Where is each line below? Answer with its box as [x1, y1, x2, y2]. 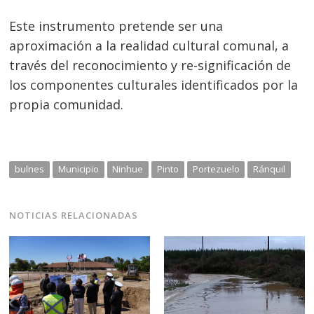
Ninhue [112, 163, 144, 176]
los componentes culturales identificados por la [9, 76, 299, 94]
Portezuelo [192, 163, 240, 176]
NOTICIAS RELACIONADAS [9, 209, 139, 222]
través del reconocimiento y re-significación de [9, 57, 292, 74]
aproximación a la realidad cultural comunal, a [9, 37, 289, 55]
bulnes [15, 163, 45, 176]
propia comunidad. [9, 96, 124, 114]
